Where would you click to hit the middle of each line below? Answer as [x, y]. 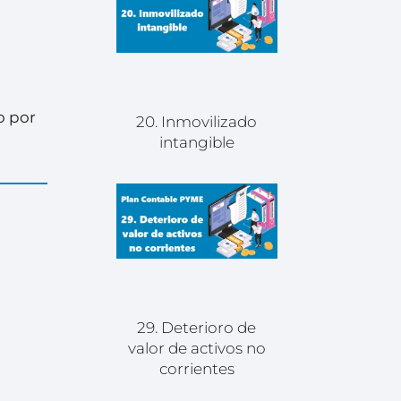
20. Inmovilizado [197, 122]
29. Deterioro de [197, 327]
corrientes [196, 368]
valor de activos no [196, 348]
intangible [196, 143]
